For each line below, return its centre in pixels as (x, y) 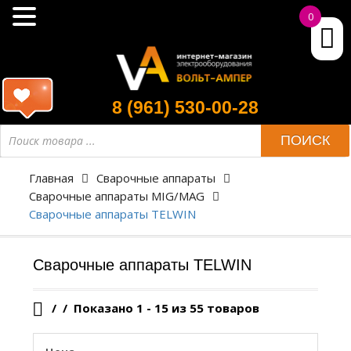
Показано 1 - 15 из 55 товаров (165, 308)
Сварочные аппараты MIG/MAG (116, 195)
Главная (51, 177)
